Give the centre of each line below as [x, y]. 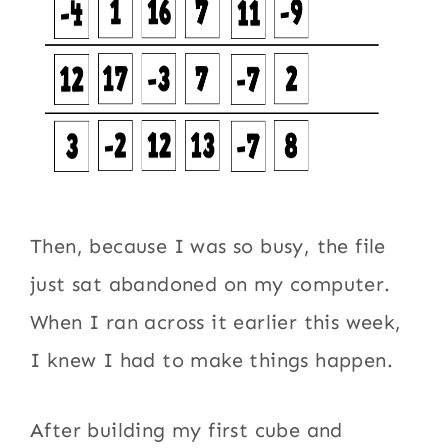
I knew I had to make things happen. [212, 359]
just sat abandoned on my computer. [210, 283]
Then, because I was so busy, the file [208, 245]
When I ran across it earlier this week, [216, 321]
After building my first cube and [186, 429]
